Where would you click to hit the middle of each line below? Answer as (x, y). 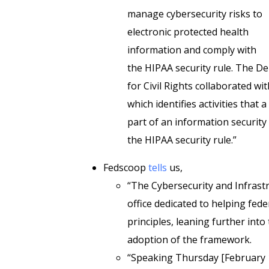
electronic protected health (188, 32)
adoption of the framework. (193, 240)
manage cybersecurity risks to (195, 14)
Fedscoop (126, 168)
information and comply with (192, 50)
